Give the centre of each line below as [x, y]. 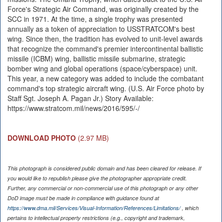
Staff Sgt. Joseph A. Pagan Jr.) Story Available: [80, 98]
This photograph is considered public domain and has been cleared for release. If [104, 168]
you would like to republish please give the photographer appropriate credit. [97, 178]
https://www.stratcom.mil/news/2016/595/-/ [73, 108]
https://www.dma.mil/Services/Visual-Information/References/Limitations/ [94, 208]
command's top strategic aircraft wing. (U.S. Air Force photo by [106, 88]
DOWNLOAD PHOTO [41, 138]
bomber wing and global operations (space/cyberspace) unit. [102, 68]
